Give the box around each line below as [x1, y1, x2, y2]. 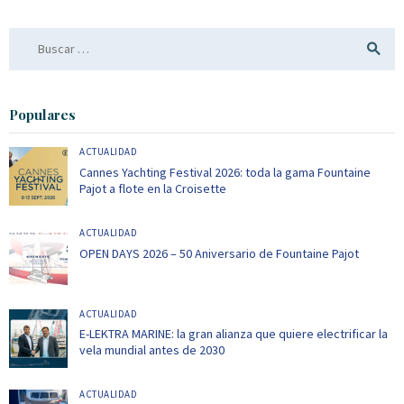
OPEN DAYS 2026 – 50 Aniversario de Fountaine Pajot [79, 244, 359, 262]
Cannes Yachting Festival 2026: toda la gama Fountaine [79, 163, 371, 180]
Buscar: [9, 28, 48, 44]
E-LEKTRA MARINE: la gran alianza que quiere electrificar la [79, 326, 388, 343]
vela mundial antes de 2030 [79, 342, 225, 359]
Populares [9, 105, 76, 124]
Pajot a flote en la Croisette [79, 179, 226, 197]
